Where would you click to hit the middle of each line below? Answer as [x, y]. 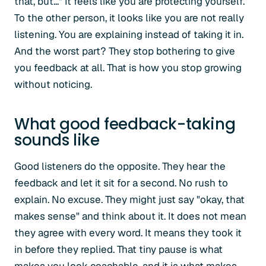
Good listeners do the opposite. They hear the [120, 166]
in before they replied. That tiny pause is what [118, 249]
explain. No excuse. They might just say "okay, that [129, 199]
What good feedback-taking [125, 124]
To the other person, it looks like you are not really [129, 18]
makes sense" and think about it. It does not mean [130, 216]
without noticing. [53, 84]
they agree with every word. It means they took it [128, 233]
